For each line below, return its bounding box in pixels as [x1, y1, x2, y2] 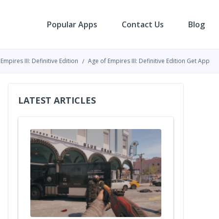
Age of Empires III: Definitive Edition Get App [88, 57, 210, 65]
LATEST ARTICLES [18, 94, 96, 106]
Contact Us [122, 19, 164, 30]
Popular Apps [47, 19, 97, 30]
